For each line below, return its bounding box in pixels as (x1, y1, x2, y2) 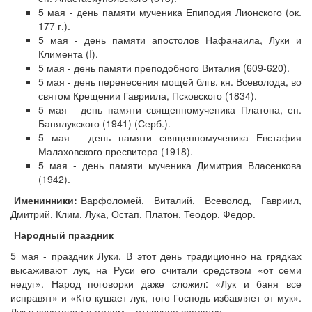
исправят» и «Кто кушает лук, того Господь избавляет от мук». (10, 290, 302, 304)
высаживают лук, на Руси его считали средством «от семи (10, 263, 302, 276)
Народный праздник (14, 228, 114, 242)
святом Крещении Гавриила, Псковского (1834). (38, 88, 257, 102)
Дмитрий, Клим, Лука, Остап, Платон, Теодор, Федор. (10, 207, 256, 221)
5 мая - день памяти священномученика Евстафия (38, 130, 302, 144)
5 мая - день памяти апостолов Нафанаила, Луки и (38, 33, 302, 47)
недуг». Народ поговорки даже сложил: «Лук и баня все (10, 276, 302, 290)
